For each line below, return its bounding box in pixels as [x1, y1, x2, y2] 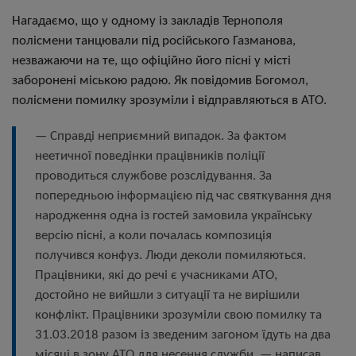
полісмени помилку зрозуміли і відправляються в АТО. [12, 94, 327, 107]
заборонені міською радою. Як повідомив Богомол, [12, 74, 308, 87]
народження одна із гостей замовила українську [35, 209, 312, 222]
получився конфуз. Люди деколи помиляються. [35, 249, 306, 262]
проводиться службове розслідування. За [35, 169, 272, 183]
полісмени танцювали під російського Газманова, [12, 34, 296, 48]
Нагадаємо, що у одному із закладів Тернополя [12, 14, 283, 28]
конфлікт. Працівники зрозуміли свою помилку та [35, 308, 322, 322]
